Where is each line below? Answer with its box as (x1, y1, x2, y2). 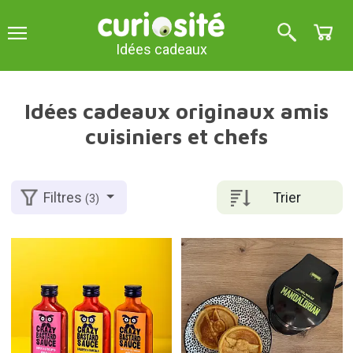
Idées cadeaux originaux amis (24, 98, 329, 124)
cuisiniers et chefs (85, 124, 268, 149)
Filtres (43, 189, 86, 206)
